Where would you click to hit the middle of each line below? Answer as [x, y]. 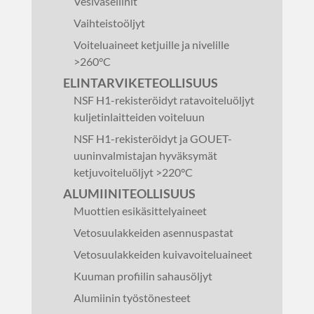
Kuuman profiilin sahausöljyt [143, 276]
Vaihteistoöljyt [109, 23]
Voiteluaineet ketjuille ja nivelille [151, 45]
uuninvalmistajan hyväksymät [145, 155]
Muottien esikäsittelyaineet [140, 211]
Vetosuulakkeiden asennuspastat [153, 232]
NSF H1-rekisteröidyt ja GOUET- [152, 138]
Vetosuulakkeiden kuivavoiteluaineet [163, 254]
